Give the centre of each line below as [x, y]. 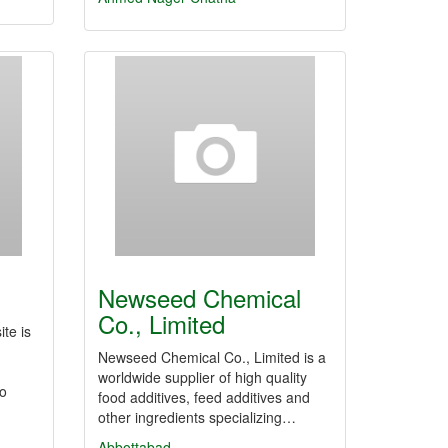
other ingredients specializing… [196, 417]
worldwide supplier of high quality [202, 377]
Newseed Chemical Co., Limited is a [211, 357]
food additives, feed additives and [203, 397]
